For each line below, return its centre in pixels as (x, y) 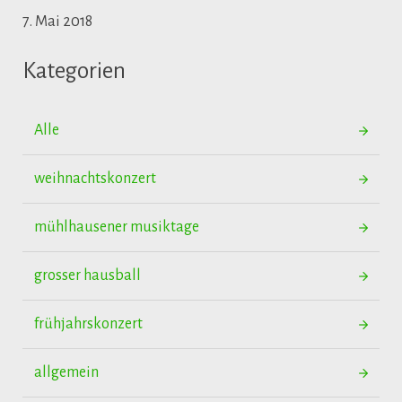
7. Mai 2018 (57, 22)
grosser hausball (87, 275)
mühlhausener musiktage (117, 227)
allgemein (66, 372)
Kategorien (74, 70)
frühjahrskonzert (88, 324)
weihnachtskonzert (95, 179)
